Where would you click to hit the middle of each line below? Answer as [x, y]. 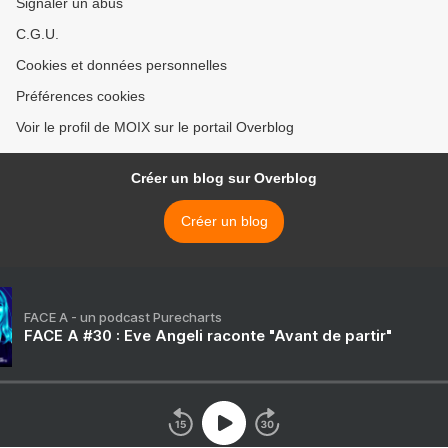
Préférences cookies [80, 96]
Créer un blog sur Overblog [224, 178]
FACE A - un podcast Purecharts [123, 317]
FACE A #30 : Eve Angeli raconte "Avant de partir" [208, 336]
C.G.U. [37, 34]
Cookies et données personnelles [121, 65]
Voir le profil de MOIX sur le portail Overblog [155, 127]
